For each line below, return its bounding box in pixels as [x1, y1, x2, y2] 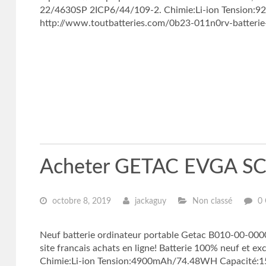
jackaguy [132, 197, 166, 205]
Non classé [189, 197, 232, 205]
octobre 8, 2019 [49, 197, 111, 205]
